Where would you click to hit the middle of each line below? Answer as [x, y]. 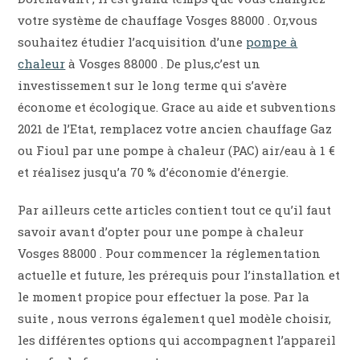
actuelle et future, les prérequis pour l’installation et [179, 275]
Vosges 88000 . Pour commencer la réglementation [170, 254]
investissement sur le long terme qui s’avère [153, 86]
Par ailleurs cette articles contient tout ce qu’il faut [175, 210]
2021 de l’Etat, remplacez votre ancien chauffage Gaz [175, 129]
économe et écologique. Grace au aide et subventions [177, 107]
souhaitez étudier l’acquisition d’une [132, 42]
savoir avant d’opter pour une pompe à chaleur [161, 232]
